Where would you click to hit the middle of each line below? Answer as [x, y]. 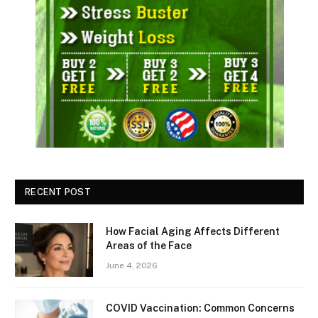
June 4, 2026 [132, 265]
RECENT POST [58, 192]
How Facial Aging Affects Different [193, 231]
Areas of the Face [149, 245]
